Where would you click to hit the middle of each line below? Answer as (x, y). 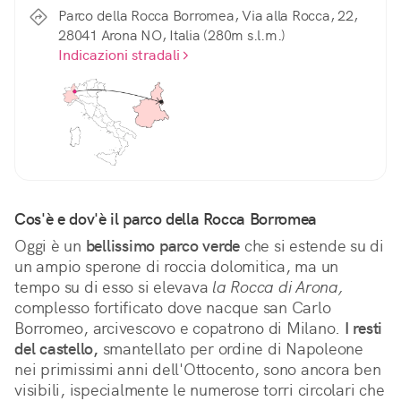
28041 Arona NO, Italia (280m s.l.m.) (172, 36)
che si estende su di (312, 246)
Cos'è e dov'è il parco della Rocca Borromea (166, 219)
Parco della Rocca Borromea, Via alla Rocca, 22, (208, 16)
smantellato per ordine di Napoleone (230, 349)
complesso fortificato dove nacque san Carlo (173, 308)
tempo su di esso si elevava (113, 287)
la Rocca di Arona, (278, 287)
